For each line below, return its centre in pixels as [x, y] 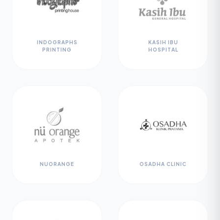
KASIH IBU [163, 42]
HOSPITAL [163, 50]
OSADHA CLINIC [163, 164]
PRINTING [57, 50]
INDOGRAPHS [57, 42]
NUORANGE [57, 164]
